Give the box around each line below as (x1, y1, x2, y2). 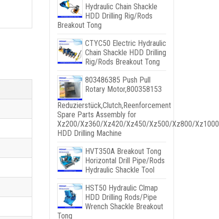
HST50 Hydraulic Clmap (85, 183, 158, 193)
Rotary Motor (85, 85, 125, 94)
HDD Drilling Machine (57, 129, 122, 138)
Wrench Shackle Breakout (85, 202, 163, 211)
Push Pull (122, 75, 151, 85)
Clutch (102, 101, 122, 110)
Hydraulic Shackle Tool (85, 165, 154, 175)
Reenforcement (123, 101, 171, 110)
